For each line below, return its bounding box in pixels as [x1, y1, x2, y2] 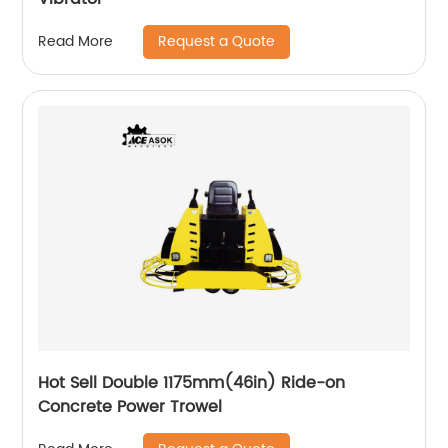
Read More [38, 30, 114, 54]
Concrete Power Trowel [38, 393, 223, 420]
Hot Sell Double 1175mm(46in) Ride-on [38, 369, 282, 396]
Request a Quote [158, 29, 276, 53]
